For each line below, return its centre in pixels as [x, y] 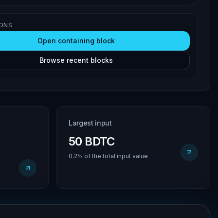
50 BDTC [92, 141]
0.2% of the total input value [108, 156]
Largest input [90, 123]
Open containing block [76, 41]
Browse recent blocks [76, 60]
